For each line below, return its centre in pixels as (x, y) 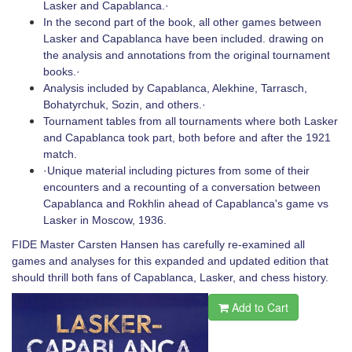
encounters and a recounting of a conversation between (182, 187)
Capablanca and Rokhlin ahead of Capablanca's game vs (186, 203)
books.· (62, 71)
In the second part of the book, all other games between (182, 22)
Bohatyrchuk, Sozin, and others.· (125, 104)
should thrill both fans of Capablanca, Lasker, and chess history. (170, 277)
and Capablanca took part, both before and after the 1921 (187, 137)
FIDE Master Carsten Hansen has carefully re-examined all (158, 244)
